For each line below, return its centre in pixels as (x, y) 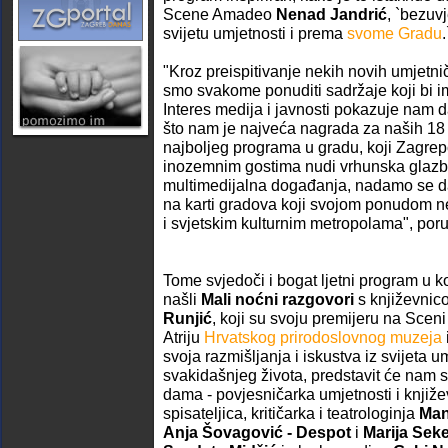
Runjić (187, 318)
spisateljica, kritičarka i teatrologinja (291, 413)
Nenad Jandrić (331, 14)
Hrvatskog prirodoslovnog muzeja (323, 337)
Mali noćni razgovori (277, 299)
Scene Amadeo (219, 14)
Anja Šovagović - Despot (257, 432)
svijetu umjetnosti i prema (255, 33)
